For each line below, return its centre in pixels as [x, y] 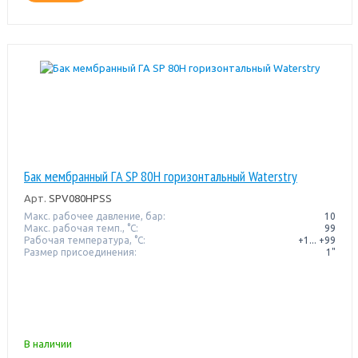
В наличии [48, 343]
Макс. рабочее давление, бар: [94, 216]
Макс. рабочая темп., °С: [81, 228]
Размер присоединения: [80, 252]
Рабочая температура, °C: [84, 240]
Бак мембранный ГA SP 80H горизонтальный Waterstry [160, 176]
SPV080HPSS [79, 198]
